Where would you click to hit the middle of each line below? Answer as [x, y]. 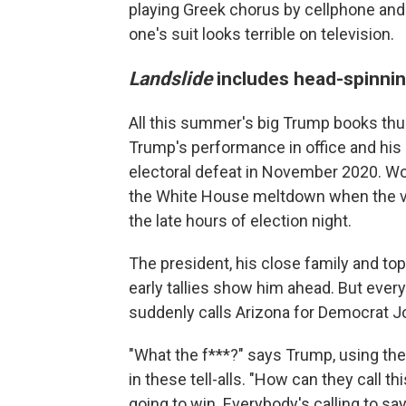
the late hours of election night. [240, 221]
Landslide [173, 78]
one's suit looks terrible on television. [261, 34]
